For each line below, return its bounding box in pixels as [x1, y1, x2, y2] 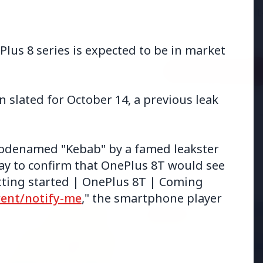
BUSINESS [149, 209, 183, 217]
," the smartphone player [82, 190, 222, 206]
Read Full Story [178, 65, 253, 78]
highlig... [160, 22, 201, 36]
